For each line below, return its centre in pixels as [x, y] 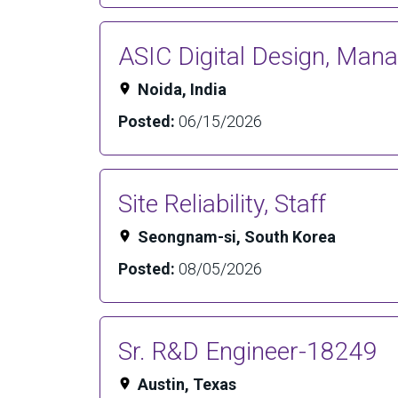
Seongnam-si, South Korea [237, 237]
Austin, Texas [187, 384]
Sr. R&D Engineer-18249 [248, 351]
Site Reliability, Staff [222, 204]
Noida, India [182, 89]
